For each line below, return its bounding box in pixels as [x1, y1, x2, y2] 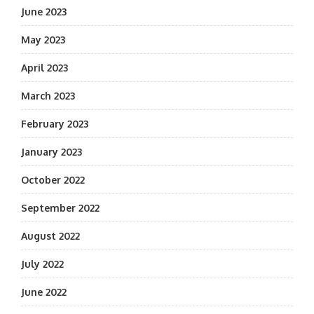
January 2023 [21, 146, 82, 158]
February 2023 [21, 118, 88, 130]
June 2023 [21, 6, 67, 18]
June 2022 [21, 286, 67, 298]
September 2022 [21, 202, 100, 214]
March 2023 [21, 90, 75, 102]
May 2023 [21, 34, 65, 46]
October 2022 [21, 174, 85, 186]
